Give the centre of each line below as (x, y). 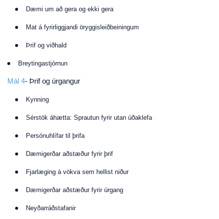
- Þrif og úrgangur (53, 81)
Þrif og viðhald (46, 45)
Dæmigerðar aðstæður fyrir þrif (69, 154)
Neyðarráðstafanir (51, 208)
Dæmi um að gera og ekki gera (70, 9)
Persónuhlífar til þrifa (55, 136)
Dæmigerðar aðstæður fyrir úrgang (75, 190)
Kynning (37, 99)
